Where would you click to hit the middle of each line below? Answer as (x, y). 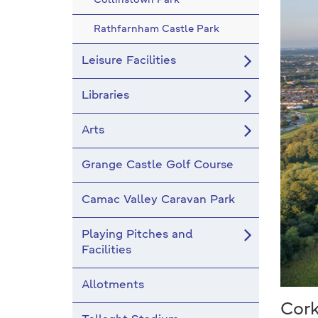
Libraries (105, 96)
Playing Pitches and (137, 235)
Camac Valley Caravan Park (158, 200)
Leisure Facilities (129, 61)
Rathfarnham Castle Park (157, 29)
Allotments (113, 285)
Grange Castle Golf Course (158, 165)
